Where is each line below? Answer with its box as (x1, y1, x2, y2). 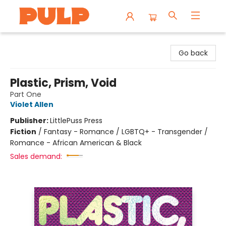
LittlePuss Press (50, 116, 102, 126)
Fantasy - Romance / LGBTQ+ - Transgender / (44, 127, 208, 137)
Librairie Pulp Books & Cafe (8, 37, 100, 47)
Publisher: (10, 116, 50, 126)
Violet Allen (10, 99, 53, 109)
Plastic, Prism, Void (10, 75, 117, 91)
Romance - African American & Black (10, 138, 142, 148)
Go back (179, 48, 208, 58)
